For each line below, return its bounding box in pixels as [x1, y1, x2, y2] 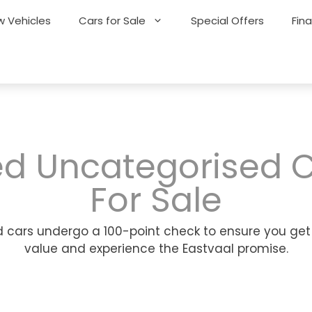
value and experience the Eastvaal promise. [24, 240, 288, 257]
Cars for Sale [79, 13, 146, 28]
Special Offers [191, 13, 265, 28]
